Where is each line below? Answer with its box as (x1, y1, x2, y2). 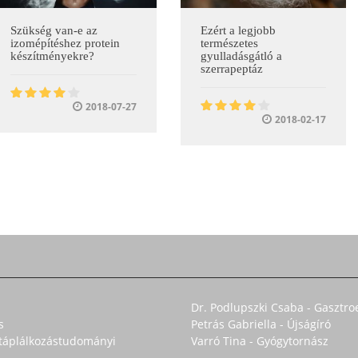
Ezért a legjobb (200, 24, 276, 38)
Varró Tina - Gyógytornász (191, 333, 328, 349)
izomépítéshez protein (10, 37, 121, 50)
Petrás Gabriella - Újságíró (191, 316, 331, 332)
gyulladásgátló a (200, 50, 282, 63)
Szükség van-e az (10, 24, 98, 38)
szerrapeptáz (200, 62, 263, 76)
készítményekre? (10, 50, 95, 63)
